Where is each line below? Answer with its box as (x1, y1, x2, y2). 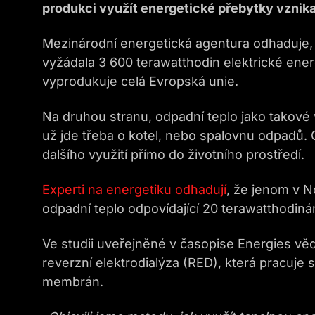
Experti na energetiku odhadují (42, 182, 226, 197)
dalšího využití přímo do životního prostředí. (42, 147, 304, 162)
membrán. (42, 274, 103, 289)
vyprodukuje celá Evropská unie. (42, 74, 238, 89)
